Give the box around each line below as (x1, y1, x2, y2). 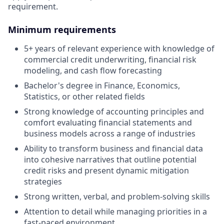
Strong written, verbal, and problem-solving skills (24, 191, 210, 202)
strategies (24, 176, 62, 187)
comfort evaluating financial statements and (24, 117, 192, 128)
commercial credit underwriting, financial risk (24, 54, 196, 65)
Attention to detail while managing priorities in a (24, 206, 207, 217)
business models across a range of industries (24, 128, 195, 139)
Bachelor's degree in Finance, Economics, (24, 80, 180, 91)
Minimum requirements (8, 23, 116, 35)
